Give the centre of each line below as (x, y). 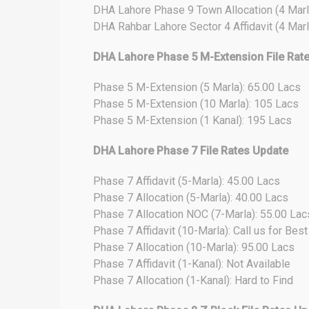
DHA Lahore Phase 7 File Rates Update (191, 151)
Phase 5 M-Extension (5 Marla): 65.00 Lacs (197, 87)
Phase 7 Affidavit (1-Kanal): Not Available (192, 264)
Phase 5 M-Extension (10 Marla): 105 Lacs (196, 104)
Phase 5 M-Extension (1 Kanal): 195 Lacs (192, 120)
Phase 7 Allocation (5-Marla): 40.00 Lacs (191, 198)
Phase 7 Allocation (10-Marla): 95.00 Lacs (194, 247)
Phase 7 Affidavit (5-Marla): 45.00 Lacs (187, 181)
